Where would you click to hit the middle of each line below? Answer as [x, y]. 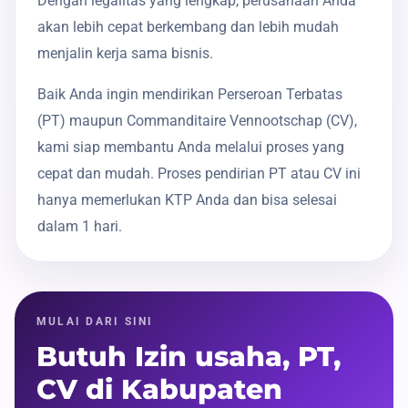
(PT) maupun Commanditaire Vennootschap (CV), [197, 121]
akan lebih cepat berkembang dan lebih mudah [188, 27]
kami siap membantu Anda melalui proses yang [191, 148]
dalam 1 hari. [80, 227]
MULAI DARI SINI [95, 321]
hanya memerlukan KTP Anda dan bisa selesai [187, 200]
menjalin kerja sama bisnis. [125, 54]
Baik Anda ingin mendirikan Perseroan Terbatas [190, 95]
